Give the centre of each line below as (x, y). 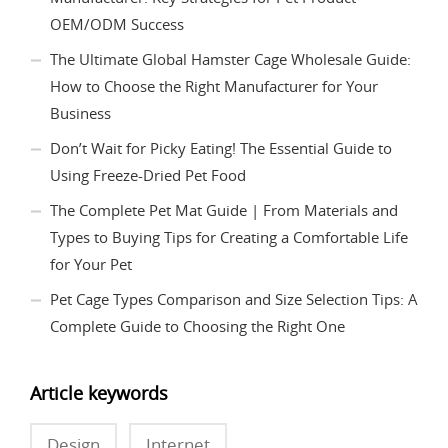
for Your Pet (91, 263)
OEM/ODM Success (117, 23)
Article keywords (99, 392)
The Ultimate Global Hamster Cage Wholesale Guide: (230, 58)
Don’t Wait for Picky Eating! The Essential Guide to (221, 147)
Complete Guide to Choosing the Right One (197, 325)
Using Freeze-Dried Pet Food (148, 174)
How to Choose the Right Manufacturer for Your (214, 85)
